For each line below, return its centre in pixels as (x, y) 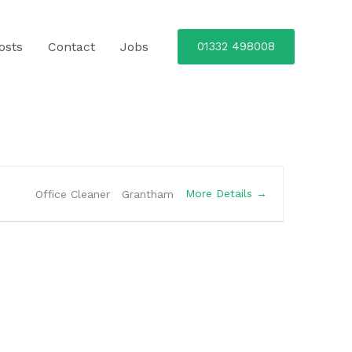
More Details (221, 194)
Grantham (148, 194)
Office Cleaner (73, 194)
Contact (71, 46)
